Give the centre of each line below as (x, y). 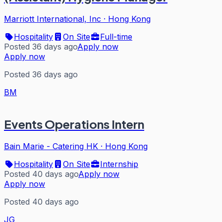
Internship (119, 164)
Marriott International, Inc (53, 19)
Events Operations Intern (74, 124)
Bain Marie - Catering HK (51, 146)
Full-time (116, 36)
